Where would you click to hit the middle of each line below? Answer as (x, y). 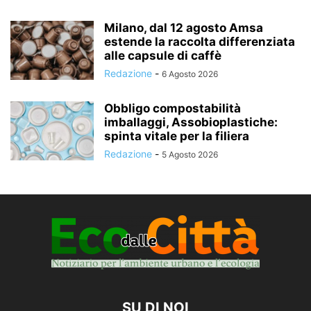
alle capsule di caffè (163, 56)
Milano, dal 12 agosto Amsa (184, 28)
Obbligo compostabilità (173, 109)
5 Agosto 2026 (190, 155)
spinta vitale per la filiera (177, 136)
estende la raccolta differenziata (200, 42)
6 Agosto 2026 (190, 74)
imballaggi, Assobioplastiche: (191, 123)
